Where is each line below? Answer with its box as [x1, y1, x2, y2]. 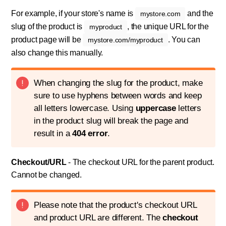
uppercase [135, 103, 176, 114]
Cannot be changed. [11, 171, 82, 180]
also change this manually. [11, 48, 103, 58]
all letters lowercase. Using [34, 103, 136, 114]
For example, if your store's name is [11, 9, 135, 18]
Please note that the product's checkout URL [34, 200, 197, 210]
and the [185, 9, 213, 18]
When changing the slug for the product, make [34, 78, 203, 88]
